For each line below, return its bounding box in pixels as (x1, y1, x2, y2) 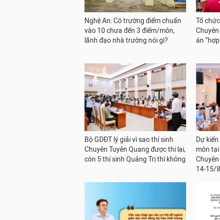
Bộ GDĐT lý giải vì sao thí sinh (84, 135, 173, 144)
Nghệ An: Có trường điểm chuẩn (84, 16, 181, 25)
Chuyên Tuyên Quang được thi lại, (84, 145, 186, 154)
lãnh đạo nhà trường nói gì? (84, 36, 168, 45)
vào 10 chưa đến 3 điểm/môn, (84, 26, 175, 35)
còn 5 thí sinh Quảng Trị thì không (84, 155, 186, 164)
